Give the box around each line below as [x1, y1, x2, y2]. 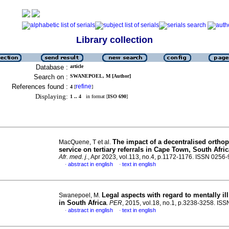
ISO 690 [108, 94, 126, 99]
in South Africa [59, 199, 106, 207]
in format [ [81, 94, 108, 99]
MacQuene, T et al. [59, 139, 112, 146]
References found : [12, 83, 68, 90]
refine [76, 83, 91, 90]
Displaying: [35, 93, 68, 100]
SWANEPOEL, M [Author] [70, 73, 131, 79]
